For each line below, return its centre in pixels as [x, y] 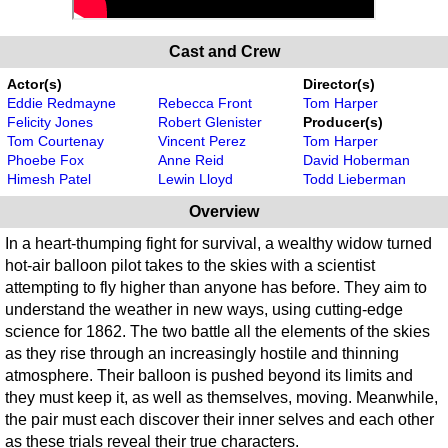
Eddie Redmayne [61, 102]
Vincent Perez [202, 140]
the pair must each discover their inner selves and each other [219, 419]
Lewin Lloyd [195, 178]
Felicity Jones [50, 121]
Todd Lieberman [354, 178]
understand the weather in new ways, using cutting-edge [204, 309]
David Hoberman [356, 159]
